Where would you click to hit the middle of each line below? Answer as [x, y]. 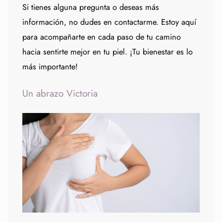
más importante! [50, 66]
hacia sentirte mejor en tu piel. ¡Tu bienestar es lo [108, 52]
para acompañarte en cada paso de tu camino [102, 37]
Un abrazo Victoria [60, 93]
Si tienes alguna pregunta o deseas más [91, 7]
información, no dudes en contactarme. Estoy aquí [109, 22]
